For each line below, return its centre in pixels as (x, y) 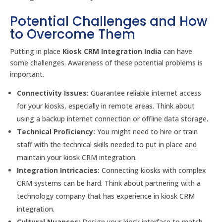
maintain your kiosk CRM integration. (77, 157)
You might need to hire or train (146, 132)
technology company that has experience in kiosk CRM (106, 196)
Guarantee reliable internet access (145, 93)
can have (177, 51)
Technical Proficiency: (56, 132)
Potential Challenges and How (109, 21)
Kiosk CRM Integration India (112, 51)
